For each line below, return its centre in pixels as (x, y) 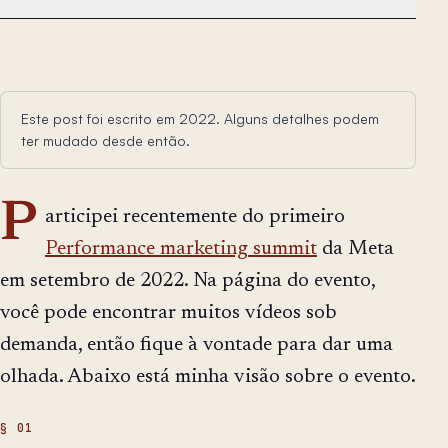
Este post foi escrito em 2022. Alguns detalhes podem (200, 119)
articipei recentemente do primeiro (195, 217)
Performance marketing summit (181, 249)
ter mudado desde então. (105, 141)
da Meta (355, 249)
